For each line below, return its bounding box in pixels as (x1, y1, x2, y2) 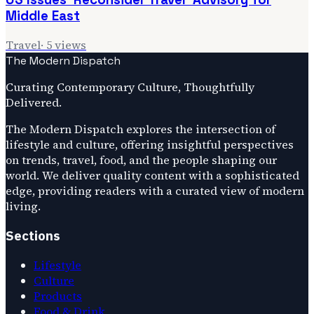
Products (34, 287, 82, 303)
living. (6, 198, 41, 214)
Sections (6, 226, 60, 244)
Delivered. (6, 95, 62, 111)
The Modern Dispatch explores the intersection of (6, 121, 275, 137)
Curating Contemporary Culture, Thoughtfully (6, 79, 254, 95)
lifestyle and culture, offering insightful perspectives (6, 137, 294, 153)
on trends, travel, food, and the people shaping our (6, 152, 277, 168)
